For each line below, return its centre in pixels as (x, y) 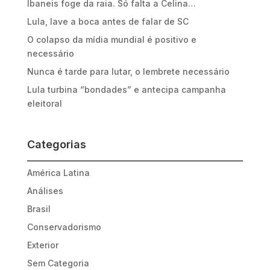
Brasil (39, 209)
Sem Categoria (58, 263)
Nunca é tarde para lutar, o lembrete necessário (128, 72)
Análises (45, 191)
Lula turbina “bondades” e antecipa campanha (126, 90)
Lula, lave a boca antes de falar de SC (108, 22)
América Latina (58, 173)
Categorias (56, 145)
